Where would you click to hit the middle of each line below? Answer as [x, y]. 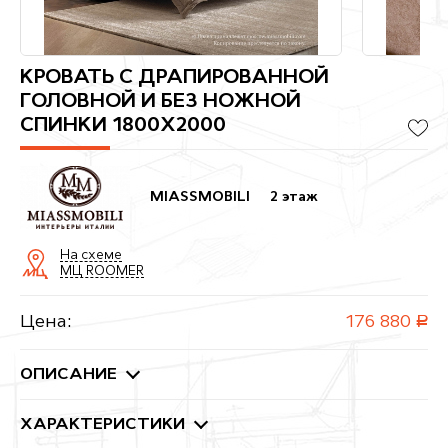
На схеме [91, 255]
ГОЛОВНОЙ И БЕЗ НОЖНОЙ [160, 101]
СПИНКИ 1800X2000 [123, 125]
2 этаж [294, 197]
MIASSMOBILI [200, 197]
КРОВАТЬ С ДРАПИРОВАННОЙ [174, 77]
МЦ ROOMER [102, 271]
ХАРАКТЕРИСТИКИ [102, 425]
